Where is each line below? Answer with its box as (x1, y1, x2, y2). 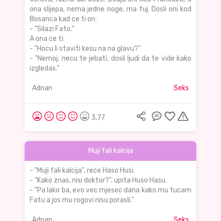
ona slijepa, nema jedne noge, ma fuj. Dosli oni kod (30, 5, 191, 14)
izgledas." (30, 64, 59, 73)
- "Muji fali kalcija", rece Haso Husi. (30, 166, 135, 175)
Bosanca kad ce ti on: (30, 15, 97, 24)
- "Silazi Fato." (30, 25, 74, 34)
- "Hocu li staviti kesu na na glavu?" (30, 44, 141, 53)
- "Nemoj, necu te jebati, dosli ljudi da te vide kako (30, 54, 191, 63)
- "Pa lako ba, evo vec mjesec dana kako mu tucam (30, 186, 191, 195)
